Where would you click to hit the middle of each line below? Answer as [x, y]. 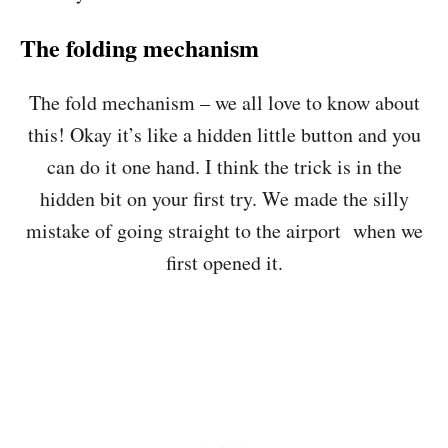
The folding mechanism [139, 47]
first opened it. [224, 262]
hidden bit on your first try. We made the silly [224, 198]
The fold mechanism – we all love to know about [224, 102]
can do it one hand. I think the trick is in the [224, 166]
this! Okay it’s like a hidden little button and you [224, 134]
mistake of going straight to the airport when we [224, 230]
